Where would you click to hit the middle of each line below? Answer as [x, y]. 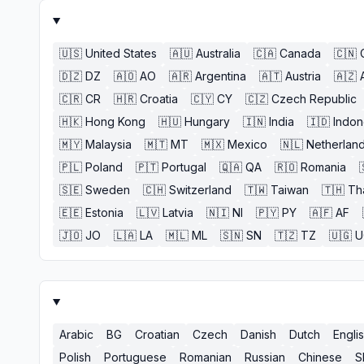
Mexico [247, 144]
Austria [303, 76]
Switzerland [200, 190]
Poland [104, 167]
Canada [300, 53]
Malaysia [108, 144]
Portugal [184, 167]
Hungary [207, 121]
